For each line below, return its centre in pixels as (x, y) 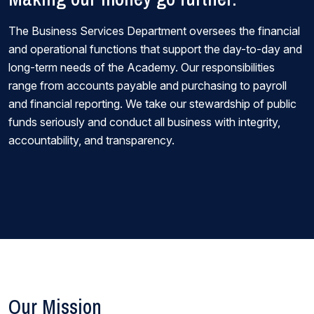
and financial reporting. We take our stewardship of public (152, 104)
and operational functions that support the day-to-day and (155, 49)
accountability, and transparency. (91, 140)
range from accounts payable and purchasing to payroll (148, 86)
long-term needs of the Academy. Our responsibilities (142, 67)
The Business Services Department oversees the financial (154, 31)
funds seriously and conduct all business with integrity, (144, 122)
